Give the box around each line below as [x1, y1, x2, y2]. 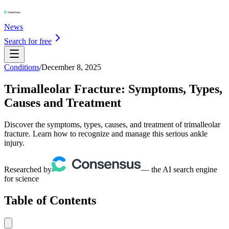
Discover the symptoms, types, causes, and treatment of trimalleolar [4, 120, 220, 129]
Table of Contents [4, 193, 96, 207]
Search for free [4, 37, 52, 45]
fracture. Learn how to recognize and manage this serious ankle [4, 129, 208, 138]
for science [4, 174, 39, 183]
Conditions [4, 63, 39, 72]
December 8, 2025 [41, 63, 101, 72]
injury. [4, 138, 25, 147]
